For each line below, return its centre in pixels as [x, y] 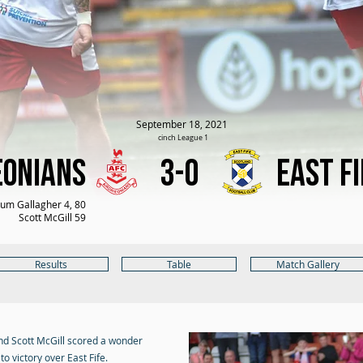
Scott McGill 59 [52, 217]
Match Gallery [308, 264]
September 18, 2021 [181, 124]
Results [51, 264]
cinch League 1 [183, 138]
